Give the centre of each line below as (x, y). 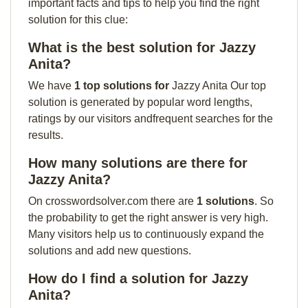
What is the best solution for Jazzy (142, 47)
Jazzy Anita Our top (219, 86)
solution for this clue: (78, 20)
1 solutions (225, 201)
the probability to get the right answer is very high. (148, 218)
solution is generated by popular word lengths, (140, 102)
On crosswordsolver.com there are (112, 201)
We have (51, 86)
